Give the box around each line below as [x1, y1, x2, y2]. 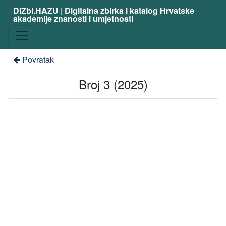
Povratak [22, 53, 54, 65]
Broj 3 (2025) [78, 75, 148, 93]
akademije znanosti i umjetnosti [13, 13, 133, 24]
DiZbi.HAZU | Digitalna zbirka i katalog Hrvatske [13, 5, 194, 16]
